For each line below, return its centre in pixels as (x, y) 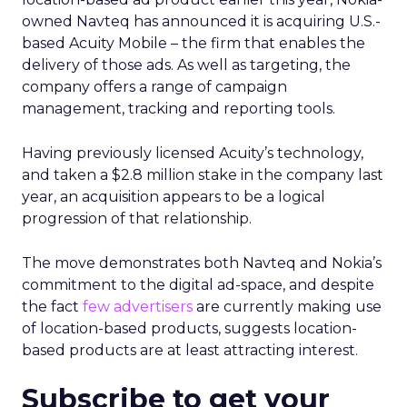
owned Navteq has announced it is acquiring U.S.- (201, 21)
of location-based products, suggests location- (189, 328)
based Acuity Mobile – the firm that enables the (194, 43)
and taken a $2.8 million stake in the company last (203, 175)
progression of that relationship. (137, 218)
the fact (52, 307)
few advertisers (138, 307)
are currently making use (287, 307)
